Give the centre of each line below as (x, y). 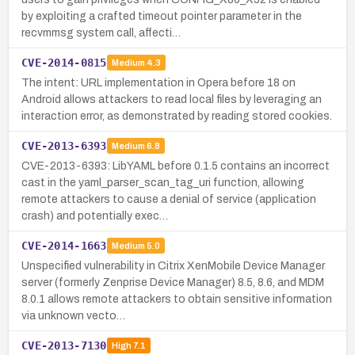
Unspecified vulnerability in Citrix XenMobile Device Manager (173, 265)
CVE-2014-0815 (64, 62)
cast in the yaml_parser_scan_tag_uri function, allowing (163, 182)
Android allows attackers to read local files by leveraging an (172, 99)
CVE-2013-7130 (64, 345)
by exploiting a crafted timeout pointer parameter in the (162, 16)
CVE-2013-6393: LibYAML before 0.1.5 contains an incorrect (176, 166)
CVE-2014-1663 (64, 245)
